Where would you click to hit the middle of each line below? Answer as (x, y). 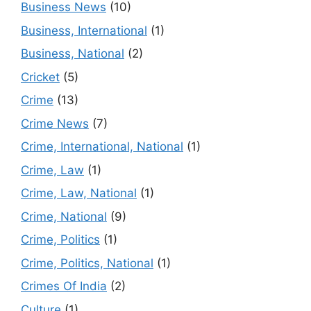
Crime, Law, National (79, 193)
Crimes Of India (64, 286)
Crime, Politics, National (87, 263)
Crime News (55, 123)
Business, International (84, 30)
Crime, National (64, 216)
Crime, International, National (102, 147)
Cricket (40, 77)
